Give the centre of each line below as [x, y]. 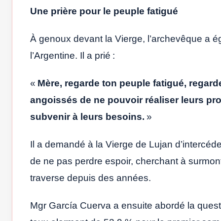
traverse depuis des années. [91, 178]
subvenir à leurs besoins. [87, 117]
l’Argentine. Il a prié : [73, 56]
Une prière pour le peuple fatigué [104, 11]
